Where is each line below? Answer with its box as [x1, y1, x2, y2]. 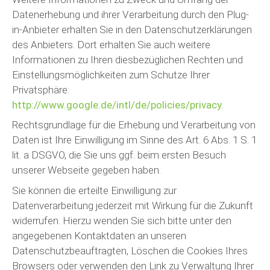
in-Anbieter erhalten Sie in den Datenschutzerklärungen [12, 23, 252, 36]
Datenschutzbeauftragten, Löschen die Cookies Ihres [12, 244, 248, 257]
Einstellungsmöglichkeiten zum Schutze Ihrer [12, 68, 210, 81]
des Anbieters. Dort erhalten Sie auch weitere [12, 38, 210, 51]
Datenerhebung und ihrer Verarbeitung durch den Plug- [12, 8, 249, 20]
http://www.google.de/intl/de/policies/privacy [12, 98, 222, 111]
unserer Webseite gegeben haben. [12, 164, 161, 176]
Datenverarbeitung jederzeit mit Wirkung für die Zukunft [12, 199, 253, 212]
